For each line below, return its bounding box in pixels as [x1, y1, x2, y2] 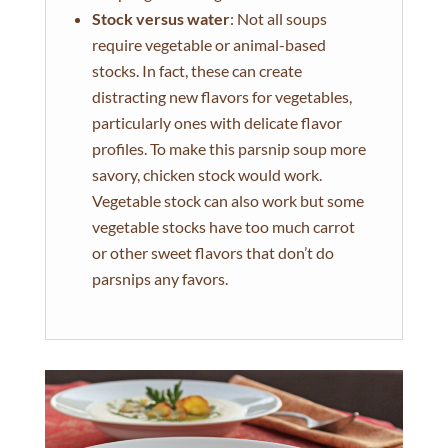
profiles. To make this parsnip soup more [91, 139, 366, 158]
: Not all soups [229, 9, 327, 28]
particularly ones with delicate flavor [91, 113, 342, 132]
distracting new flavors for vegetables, [91, 87, 352, 106]
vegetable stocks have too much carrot [91, 217, 355, 236]
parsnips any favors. [91, 269, 228, 288]
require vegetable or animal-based [91, 35, 326, 54]
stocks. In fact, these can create [91, 61, 302, 80]
